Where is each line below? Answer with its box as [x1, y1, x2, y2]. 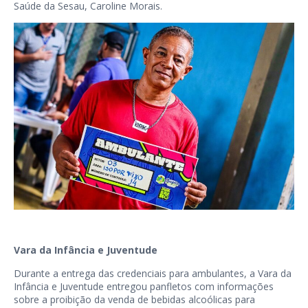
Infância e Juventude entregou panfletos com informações [14, 280, 274, 294]
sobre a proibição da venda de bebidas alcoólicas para [14, 293, 255, 307]
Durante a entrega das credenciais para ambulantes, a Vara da [14, 267, 291, 280]
